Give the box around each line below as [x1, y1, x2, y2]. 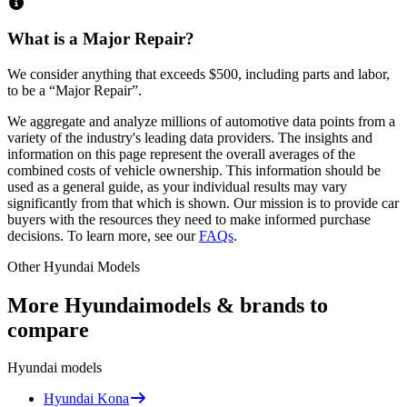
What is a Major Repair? [7, 28, 194, 48]
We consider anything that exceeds [7, 65, 205, 82]
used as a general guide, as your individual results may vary [7, 178, 347, 194]
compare [7, 317, 89, 342]
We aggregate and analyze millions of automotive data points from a [7, 113, 395, 129]
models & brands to [145, 293, 328, 317]
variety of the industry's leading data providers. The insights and [7, 129, 372, 145]
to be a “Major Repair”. [7, 82, 142, 98]
